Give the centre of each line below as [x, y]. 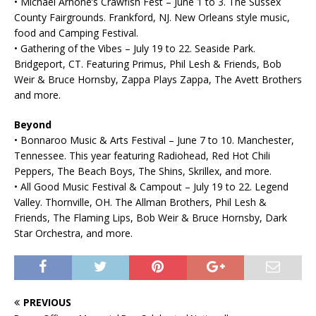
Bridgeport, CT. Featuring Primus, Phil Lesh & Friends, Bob [148, 64]
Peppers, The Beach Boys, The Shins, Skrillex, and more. [143, 171]
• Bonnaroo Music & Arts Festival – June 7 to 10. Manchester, [154, 140]
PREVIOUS [47, 302]
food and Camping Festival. [76, 33]
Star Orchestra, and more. [73, 233]
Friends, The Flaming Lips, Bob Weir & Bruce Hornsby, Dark [151, 218]
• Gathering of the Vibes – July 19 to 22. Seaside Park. [135, 48]
